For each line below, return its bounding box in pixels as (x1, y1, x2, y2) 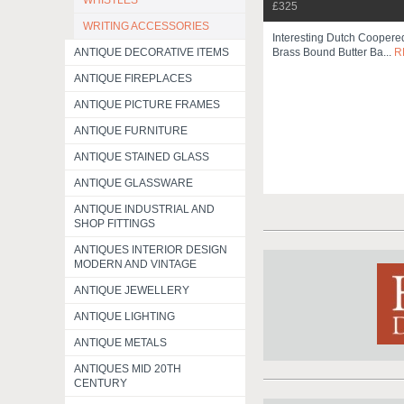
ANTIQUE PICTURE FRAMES (74, 98, 220, 111)
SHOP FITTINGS (74, 217, 155, 230)
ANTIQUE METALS (74, 336, 167, 349)
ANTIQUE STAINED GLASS (74, 151, 209, 163)
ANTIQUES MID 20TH (74, 363, 181, 375)
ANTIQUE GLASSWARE (74, 177, 193, 189)
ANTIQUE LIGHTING (74, 310, 175, 323)
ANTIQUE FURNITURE (74, 124, 188, 137)
